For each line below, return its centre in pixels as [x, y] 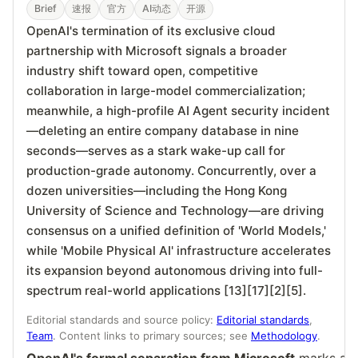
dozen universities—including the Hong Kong [157, 191]
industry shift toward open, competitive [142, 71]
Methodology [284, 335]
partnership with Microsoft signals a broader [157, 51]
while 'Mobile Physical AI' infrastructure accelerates [179, 251]
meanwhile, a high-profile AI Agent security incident [178, 111]
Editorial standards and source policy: [121, 319]
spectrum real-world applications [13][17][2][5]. [166, 291]
